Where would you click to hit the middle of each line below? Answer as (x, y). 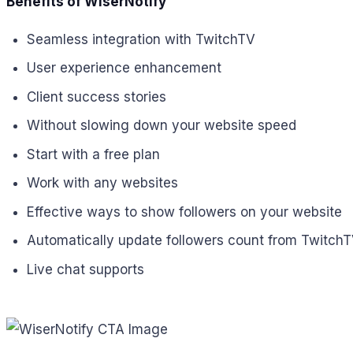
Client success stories (96, 97)
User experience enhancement (124, 68)
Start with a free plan (93, 154)
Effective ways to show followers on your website (184, 212)
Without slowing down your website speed (161, 126)
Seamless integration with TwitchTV (141, 39)
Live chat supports (85, 269)
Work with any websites (102, 183)
